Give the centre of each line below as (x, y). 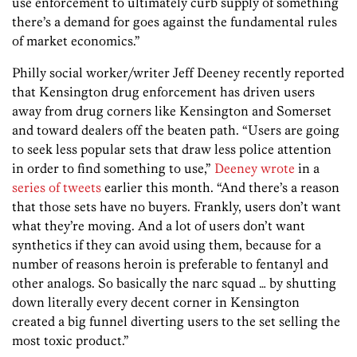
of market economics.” (76, 41)
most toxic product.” (71, 341)
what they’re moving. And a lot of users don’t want (159, 226)
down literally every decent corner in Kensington (156, 302)
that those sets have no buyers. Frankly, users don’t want (177, 207)
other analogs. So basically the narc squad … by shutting (174, 283)
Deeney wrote (255, 169)
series (29, 188)
